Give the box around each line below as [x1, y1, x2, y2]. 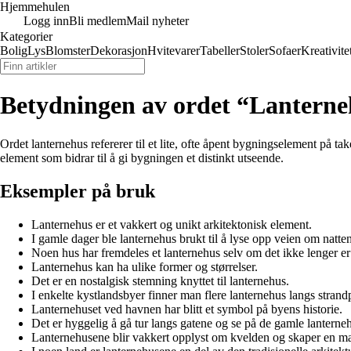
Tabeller [200, 44, 240, 57]
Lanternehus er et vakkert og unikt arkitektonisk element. [31, 217, 312, 231]
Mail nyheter [126, 14, 189, 27]
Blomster [45, 44, 90, 57]
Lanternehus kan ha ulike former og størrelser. [31, 259, 258, 273]
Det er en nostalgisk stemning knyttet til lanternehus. [31, 273, 289, 288]
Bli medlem [69, 14, 126, 27]
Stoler [240, 44, 269, 57]
